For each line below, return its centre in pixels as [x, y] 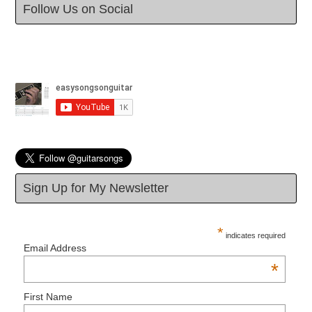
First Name [48, 296]
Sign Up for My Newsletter [96, 188]
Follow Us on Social [78, 9]
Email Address [55, 248]
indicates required [254, 235]
